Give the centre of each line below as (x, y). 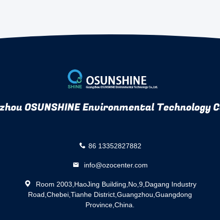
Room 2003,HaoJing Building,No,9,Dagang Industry (115, 184)
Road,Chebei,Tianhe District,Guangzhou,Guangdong (110, 194)
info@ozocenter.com (115, 165)
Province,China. (110, 205)
